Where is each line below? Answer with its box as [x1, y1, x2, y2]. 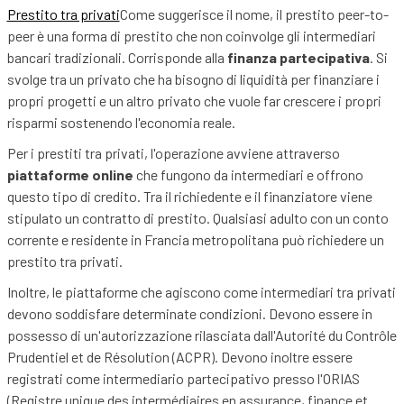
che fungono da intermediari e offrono [133, 166, 363, 184]
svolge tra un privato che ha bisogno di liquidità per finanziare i [6, 70, 380, 88]
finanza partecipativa [226, 49, 370, 67]
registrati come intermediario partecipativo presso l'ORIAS [6, 370, 360, 388]
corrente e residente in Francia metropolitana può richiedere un [6, 231, 384, 249]
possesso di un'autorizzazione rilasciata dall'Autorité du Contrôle [6, 326, 397, 344]
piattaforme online [6, 166, 133, 184]
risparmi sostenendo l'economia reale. [6, 114, 235, 132]
